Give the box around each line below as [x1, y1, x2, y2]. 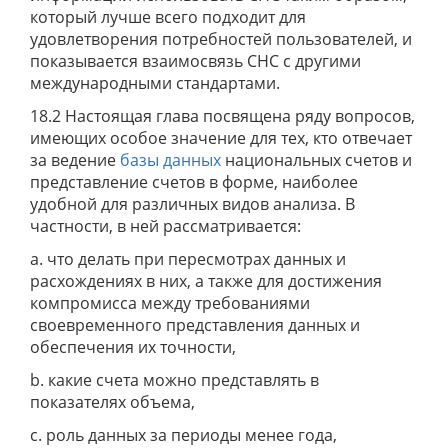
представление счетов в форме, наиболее [30, 171, 358, 193]
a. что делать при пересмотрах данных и [30, 248, 346, 270]
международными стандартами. [30, 72, 280, 94]
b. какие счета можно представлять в [30, 369, 319, 391]
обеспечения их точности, [30, 336, 236, 358]
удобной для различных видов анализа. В [30, 193, 355, 215]
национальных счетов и [221, 149, 412, 171]
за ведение [30, 149, 120, 171]
